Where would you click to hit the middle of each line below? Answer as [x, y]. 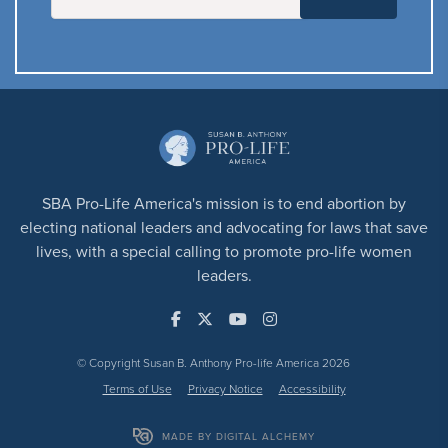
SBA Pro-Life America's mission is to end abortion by [224, 203]
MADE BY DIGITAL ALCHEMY [238, 436]
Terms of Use [137, 389]
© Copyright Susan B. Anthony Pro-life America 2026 [213, 363]
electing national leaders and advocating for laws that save [224, 227]
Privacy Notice [225, 389]
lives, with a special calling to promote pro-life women [224, 251]
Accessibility [312, 389]
